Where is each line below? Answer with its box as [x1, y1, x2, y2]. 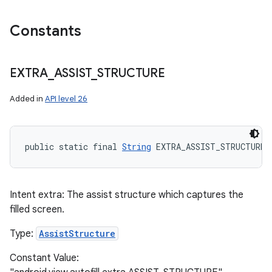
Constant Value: [10, 252, 79, 264]
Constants [10, 22, 81, 40]
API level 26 [45, 93, 87, 104]
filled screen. [10, 203, 64, 216]
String [122, 141, 151, 152]
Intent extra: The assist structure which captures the [10, 189, 243, 201]
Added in [10, 93, 45, 104]
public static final [25, 141, 122, 152]
